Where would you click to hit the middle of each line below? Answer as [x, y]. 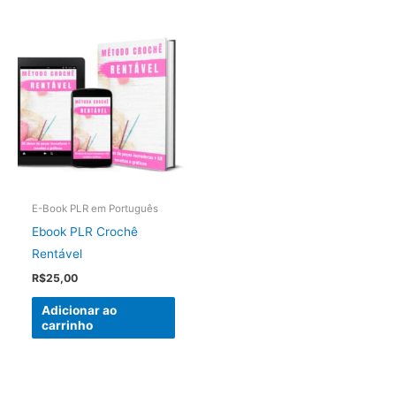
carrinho [67, 325]
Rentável [57, 253]
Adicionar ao [79, 310]
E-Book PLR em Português [95, 209]
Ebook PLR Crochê [85, 231]
